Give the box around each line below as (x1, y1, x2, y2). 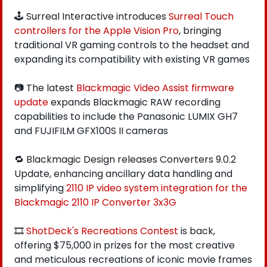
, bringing (179, 23, 221, 38)
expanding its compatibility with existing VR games (14, 52, 250, 66)
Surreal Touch (169, 9, 234, 23)
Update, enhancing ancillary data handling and (14, 166, 232, 181)
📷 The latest (14, 80, 76, 95)
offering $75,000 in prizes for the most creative (14, 238, 235, 252)
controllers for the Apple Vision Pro (14, 23, 179, 38)
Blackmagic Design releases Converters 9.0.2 (24, 152, 236, 166)
